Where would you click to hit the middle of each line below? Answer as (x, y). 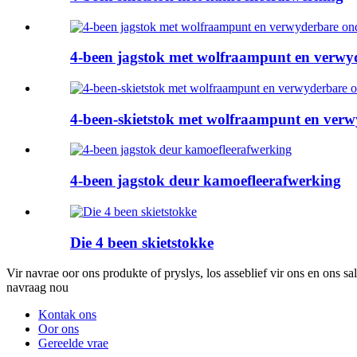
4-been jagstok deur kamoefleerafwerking (206, 181)
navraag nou (37, 288)
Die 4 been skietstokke (142, 242)
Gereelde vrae (73, 343)
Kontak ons (67, 315)
